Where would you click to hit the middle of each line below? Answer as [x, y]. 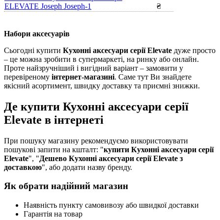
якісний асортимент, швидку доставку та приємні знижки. [102, 85]
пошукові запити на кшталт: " [54, 149]
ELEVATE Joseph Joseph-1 [48, 6]
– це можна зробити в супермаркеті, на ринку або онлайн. [101, 59]
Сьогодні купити [33, 50]
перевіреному [28, 77]
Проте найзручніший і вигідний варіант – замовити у [94, 68]
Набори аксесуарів [37, 33]
